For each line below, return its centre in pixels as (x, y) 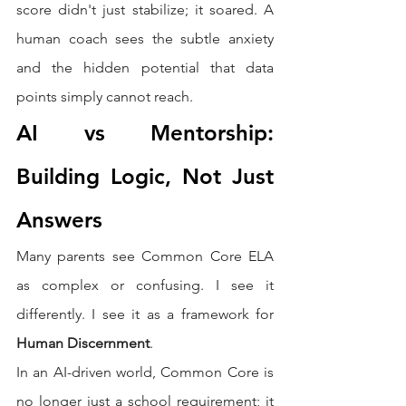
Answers (59, 220)
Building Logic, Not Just (145, 177)
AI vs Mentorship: (145, 133)
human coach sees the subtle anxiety (145, 39)
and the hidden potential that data (145, 68)
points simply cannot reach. (105, 97)
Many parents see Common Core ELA (145, 256)
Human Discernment (83, 343)
